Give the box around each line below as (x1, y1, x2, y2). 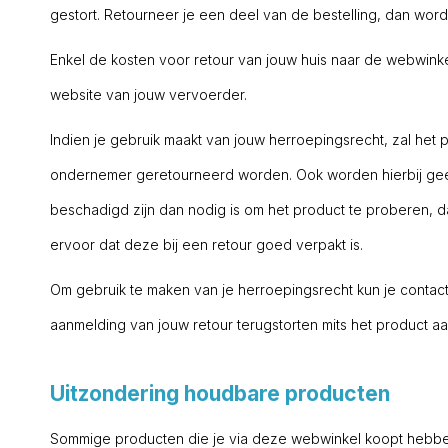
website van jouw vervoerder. (50, 86, 247, 103)
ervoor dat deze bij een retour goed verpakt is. (50, 236, 363, 253)
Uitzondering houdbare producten (50, 381, 390, 406)
